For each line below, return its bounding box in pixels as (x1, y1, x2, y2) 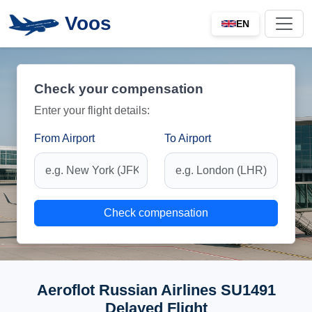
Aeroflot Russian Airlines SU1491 (36, 281, 276, 299)
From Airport (34, 132, 95, 144)
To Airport (164, 132, 211, 144)
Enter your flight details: (34, 104, 150, 116)
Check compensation (104, 207, 208, 219)
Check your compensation (34, 81, 203, 96)
